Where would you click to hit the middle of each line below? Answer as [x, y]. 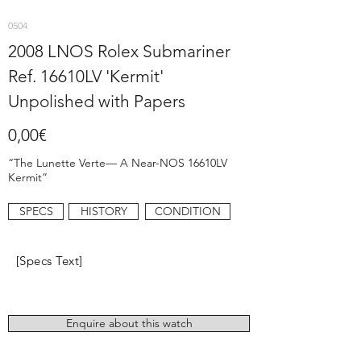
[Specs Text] [50, 260]
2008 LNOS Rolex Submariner [119, 51]
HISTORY [104, 211]
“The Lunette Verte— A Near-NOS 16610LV [118, 162]
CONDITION [188, 211]
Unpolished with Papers [97, 101]
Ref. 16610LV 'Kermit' [86, 76]
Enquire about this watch [129, 323]
